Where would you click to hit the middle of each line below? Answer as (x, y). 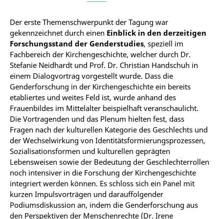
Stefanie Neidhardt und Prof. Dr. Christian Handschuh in (104, 65)
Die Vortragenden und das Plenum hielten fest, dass (97, 119)
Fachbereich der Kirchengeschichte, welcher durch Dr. (100, 54)
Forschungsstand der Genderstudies (77, 44)
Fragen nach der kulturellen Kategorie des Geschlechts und (109, 130)
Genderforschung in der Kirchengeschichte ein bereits (100, 87)
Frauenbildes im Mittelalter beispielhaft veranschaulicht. (104, 108)
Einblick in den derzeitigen (156, 33)
